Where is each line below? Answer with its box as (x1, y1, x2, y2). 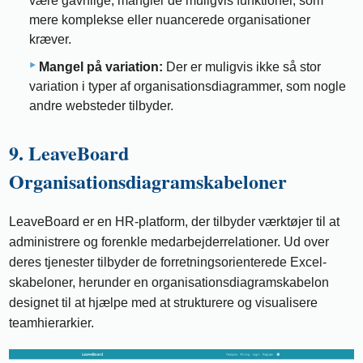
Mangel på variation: (39, 59, 163, 74)
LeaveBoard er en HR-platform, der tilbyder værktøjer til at (9, 214, 340, 228)
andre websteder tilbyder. (29, 98, 173, 113)
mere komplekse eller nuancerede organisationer (29, 12, 310, 27)
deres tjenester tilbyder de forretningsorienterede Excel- (9, 254, 327, 269)
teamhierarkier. (9, 315, 95, 330)
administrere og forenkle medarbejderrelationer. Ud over (9, 234, 330, 249)
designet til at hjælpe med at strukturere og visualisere (9, 295, 318, 310)
